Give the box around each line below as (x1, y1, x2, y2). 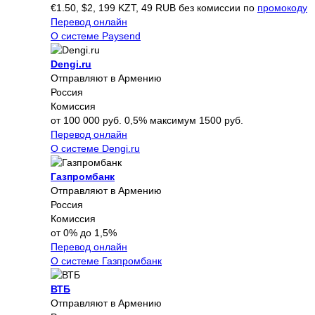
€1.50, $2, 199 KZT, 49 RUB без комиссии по (51, 1, 257, 13)
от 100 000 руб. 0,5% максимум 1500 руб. (51, 114, 243, 126)
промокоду (257, 1, 307, 13)
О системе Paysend (51, 30, 141, 41)
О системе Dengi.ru (51, 142, 140, 154)
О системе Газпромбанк (51, 255, 162, 266)
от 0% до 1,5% (51, 226, 117, 238)
